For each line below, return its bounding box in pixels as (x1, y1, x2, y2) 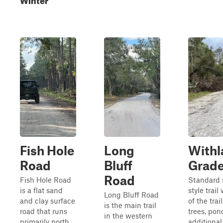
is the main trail (104, 201, 156, 210)
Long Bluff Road (104, 190, 159, 199)
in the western (104, 211, 152, 220)
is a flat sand (20, 186, 63, 195)
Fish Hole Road (20, 175, 71, 184)
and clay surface (20, 196, 75, 205)
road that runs (20, 207, 67, 216)
